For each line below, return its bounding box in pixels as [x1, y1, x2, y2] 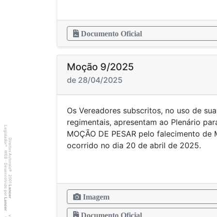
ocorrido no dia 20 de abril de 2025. [67, 140, 201, 150]
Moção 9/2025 [67, 61, 134, 73]
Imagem [81, 193, 109, 201]
